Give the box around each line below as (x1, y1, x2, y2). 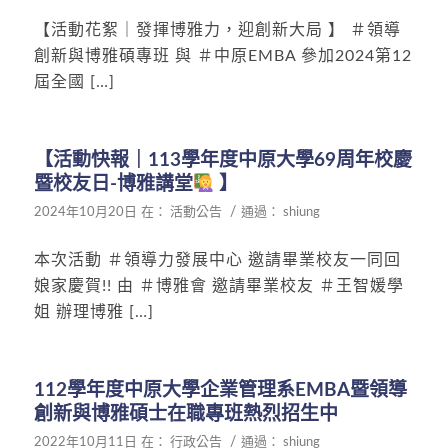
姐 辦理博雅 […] (33, 304, 154, 321)
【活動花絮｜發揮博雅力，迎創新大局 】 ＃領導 (33, 22, 401, 39)
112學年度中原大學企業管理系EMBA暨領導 (33, 380, 407, 400)
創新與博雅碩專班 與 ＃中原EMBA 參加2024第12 (33, 48, 412, 65)
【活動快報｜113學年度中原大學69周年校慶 (33, 150, 412, 170)
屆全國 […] (33, 74, 115, 91)
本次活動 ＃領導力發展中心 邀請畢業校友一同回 (33, 252, 401, 269)
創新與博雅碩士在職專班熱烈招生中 (33, 404, 338, 424)
